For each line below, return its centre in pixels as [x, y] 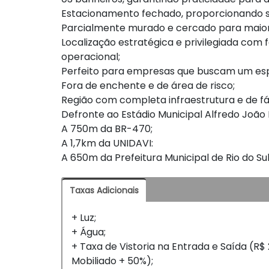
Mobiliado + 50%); [112, 261]
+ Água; [89, 232]
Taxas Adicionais [104, 190]
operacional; [91, 56]
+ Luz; [84, 217]
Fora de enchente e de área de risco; [148, 85]
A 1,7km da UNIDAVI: [107, 143]
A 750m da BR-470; [107, 128]
